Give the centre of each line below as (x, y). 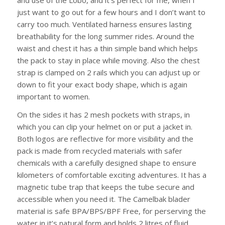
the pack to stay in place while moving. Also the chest (108, 60)
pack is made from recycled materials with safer (99, 151)
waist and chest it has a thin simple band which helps (107, 48)
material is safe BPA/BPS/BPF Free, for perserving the (111, 211)
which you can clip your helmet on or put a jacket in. (104, 127)
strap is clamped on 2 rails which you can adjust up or (108, 72)
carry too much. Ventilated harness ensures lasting (104, 24)
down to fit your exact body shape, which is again (102, 84)
